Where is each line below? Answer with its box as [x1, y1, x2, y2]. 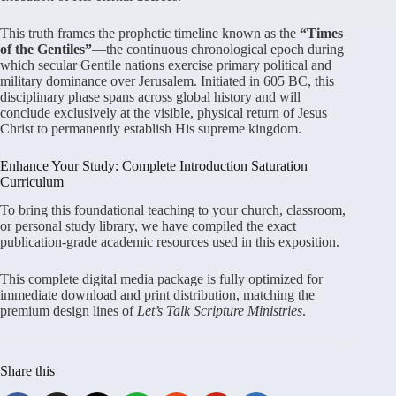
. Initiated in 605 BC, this [194, 72, 334, 88]
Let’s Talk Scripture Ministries [137, 303, 302, 319]
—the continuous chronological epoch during [92, 41, 344, 57]
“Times [300, 25, 343, 41]
